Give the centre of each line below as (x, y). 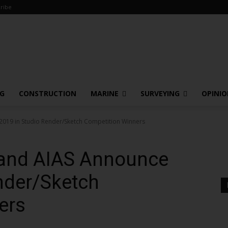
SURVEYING (160, 93)
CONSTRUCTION (48, 93)
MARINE (105, 93)
